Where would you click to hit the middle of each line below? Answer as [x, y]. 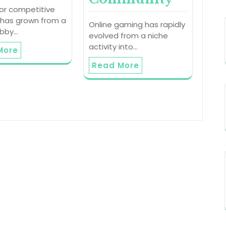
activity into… [113, 47]
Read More [115, 66]
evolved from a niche [128, 36]
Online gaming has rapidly [137, 25]
